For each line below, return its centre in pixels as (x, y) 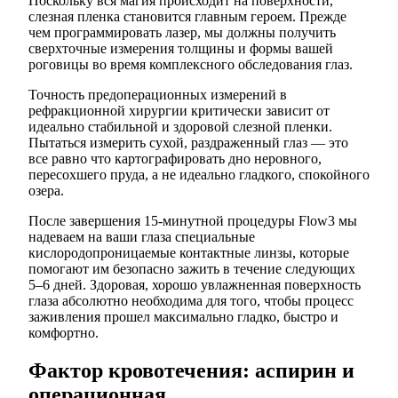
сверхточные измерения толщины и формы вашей (181, 49)
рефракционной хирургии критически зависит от (179, 111)
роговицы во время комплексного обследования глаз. (191, 65)
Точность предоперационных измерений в (158, 95)
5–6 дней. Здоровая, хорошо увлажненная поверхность (195, 285)
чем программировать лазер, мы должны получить (182, 33)
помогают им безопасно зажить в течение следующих (192, 269)
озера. (46, 191)
